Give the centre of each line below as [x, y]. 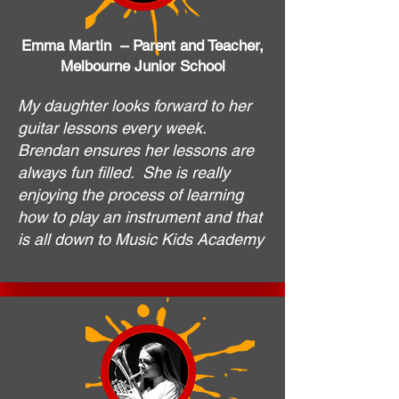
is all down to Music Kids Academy [141, 240]
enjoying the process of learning [130, 195]
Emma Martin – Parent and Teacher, [142, 46]
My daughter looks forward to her [134, 106]
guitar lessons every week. [112, 128]
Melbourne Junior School [142, 66]
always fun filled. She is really [124, 173]
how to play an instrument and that [140, 217]
